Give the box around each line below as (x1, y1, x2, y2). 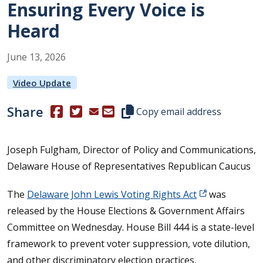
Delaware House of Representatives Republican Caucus (7, 160, 251, 173)
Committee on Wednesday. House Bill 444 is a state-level (7, 221, 254, 234)
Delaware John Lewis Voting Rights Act (27, 188, 197, 201)
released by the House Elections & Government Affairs (7, 204, 245, 217)
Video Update (12, 77, 71, 89)
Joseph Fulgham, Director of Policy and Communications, (7, 143, 256, 156)
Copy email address (134, 104, 222, 118)
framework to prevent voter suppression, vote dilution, (7, 237, 250, 250)
